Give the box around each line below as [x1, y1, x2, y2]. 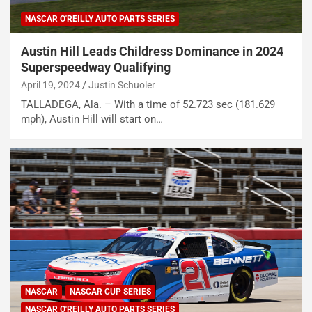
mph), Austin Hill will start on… [21, 113, 163, 126]
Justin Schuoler [88, 79, 155, 91]
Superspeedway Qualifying [21, 60, 171, 75]
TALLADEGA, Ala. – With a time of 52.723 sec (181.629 [21, 98, 275, 111]
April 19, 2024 [21, 79, 80, 91]
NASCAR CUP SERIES [70, 287, 151, 297]
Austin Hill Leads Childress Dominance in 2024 [21, 44, 283, 59]
